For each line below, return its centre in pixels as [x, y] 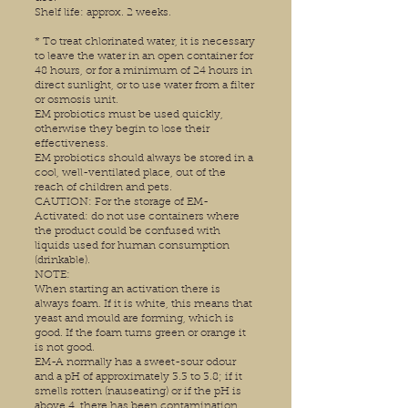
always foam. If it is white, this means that [143, 305]
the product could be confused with [127, 232]
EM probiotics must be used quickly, [129, 115]
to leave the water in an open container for [144, 57]
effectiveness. [71, 144]
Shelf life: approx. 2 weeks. [103, 13]
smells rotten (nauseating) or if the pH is [138, 392]
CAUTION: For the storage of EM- [122, 203]
